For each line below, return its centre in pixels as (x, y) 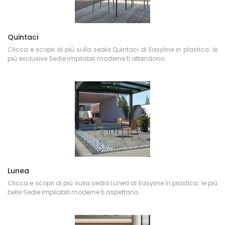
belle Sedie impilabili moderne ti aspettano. (74, 192)
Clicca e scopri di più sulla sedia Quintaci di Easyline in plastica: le (113, 49)
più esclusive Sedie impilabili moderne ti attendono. (87, 59)
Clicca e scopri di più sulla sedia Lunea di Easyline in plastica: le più (113, 183)
